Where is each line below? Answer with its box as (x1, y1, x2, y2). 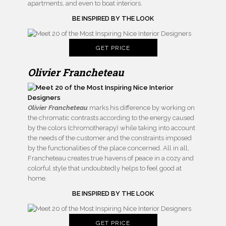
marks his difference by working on (88, 104, 195, 112)
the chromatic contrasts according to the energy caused (28, 114, 194, 122)
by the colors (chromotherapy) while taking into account (28, 124, 195, 132)
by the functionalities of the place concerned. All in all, (28, 144, 189, 152)
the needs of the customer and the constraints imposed (28, 134, 192, 142)
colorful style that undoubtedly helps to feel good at (28, 164, 182, 173)
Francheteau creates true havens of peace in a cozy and (28, 154, 194, 162)
